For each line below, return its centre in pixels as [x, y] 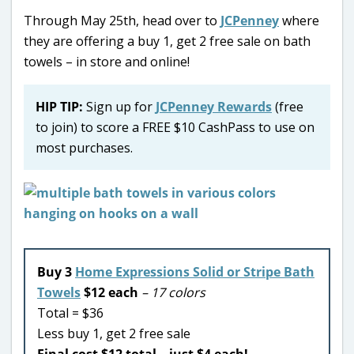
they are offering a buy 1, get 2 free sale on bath [167, 41]
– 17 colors [173, 292]
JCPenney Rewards [214, 106]
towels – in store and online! [107, 61]
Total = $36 [70, 313]
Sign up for [119, 106]
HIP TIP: [59, 106]
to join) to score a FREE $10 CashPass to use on [175, 127]
